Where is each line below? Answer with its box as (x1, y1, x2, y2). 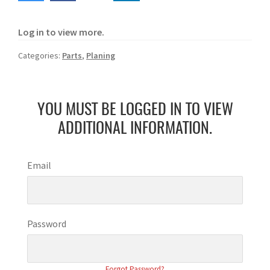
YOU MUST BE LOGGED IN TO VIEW (37, 102, 233, 119)
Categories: (18, 50, 62, 61)
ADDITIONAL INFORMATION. (58, 121, 212, 137)
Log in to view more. (18, 26, 104, 39)
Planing (86, 50, 115, 61)
